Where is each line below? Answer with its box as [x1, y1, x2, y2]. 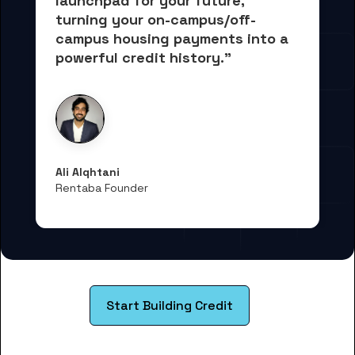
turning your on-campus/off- [55, 10, 256, 29]
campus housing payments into [55, 29, 280, 48]
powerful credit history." [55, 48, 231, 67]
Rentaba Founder [55, 180, 148, 195]
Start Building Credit [106, 296, 233, 314]
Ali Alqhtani [55, 164, 120, 179]
